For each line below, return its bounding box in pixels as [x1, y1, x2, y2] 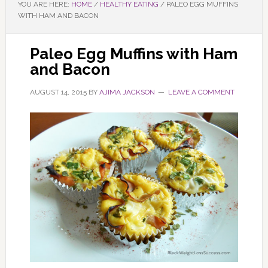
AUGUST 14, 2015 [29, 88, 87, 96]
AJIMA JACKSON [99, 88, 155, 96]
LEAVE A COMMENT [167, 88, 234, 96]
